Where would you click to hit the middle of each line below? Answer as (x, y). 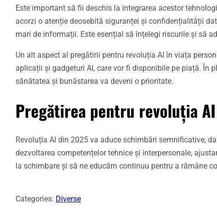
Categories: (36, 199)
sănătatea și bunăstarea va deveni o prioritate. (94, 81)
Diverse (68, 199)
